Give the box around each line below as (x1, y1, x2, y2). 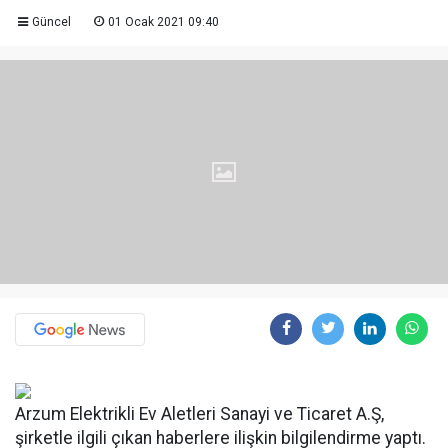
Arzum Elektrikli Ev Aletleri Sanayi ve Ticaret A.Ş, (15, 403, 384, 424)
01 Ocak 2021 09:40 (107, 15, 219, 29)
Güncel (31, 15, 71, 29)
